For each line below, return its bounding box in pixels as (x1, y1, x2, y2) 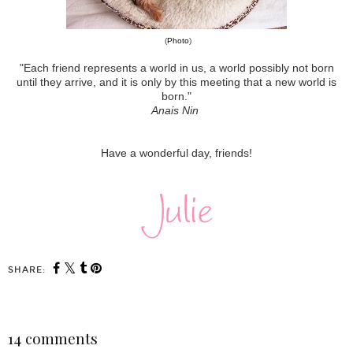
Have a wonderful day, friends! (101, 147, 252, 160)
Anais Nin (151, 104, 202, 117)
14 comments (8, 329, 98, 349)
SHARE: (8, 265, 46, 276)
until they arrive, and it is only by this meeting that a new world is (17, 76, 336, 89)
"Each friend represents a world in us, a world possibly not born (19, 61, 334, 75)
